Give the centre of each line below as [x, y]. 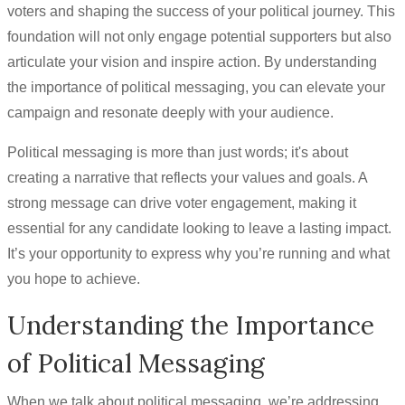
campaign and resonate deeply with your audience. [170, 113]
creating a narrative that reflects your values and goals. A [187, 178]
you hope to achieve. [74, 279]
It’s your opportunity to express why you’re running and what [198, 254]
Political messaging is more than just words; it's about [178, 152]
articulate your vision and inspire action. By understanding [192, 62]
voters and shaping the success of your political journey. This [201, 11]
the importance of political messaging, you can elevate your [196, 87]
